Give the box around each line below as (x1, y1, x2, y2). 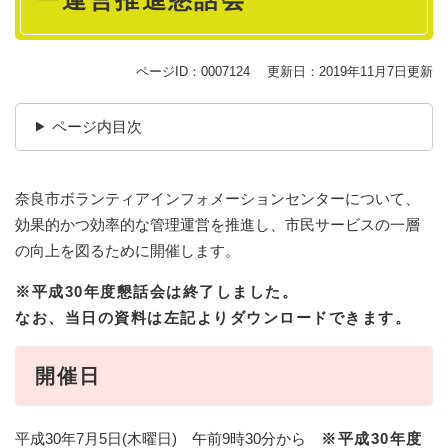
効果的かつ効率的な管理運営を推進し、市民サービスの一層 (15, 215, 420, 233)
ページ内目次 (51, 117, 142, 135)
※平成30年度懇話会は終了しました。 (15, 282, 298, 300)
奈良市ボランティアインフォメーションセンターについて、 (15, 189, 420, 207)
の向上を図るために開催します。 (15, 241, 240, 259)
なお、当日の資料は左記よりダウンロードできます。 (15, 308, 411, 326)
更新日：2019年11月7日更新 (267, 63, 433, 79)
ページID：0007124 (136, 63, 250, 79)
